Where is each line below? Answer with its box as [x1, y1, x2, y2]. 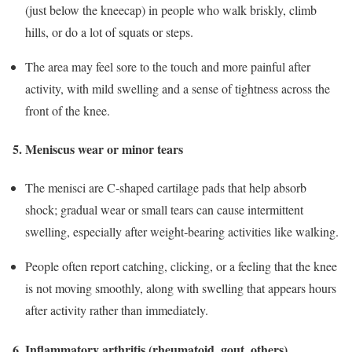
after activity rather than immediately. [25, 302, 208, 319]
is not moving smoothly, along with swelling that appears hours [25, 280, 336, 297]
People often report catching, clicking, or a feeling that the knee [25, 258, 337, 275]
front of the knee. [25, 101, 110, 119]
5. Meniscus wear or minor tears [13, 140, 183, 159]
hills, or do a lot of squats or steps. [25, 23, 193, 40]
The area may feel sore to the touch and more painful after [25, 57, 310, 75]
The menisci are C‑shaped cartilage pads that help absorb [25, 179, 306, 196]
